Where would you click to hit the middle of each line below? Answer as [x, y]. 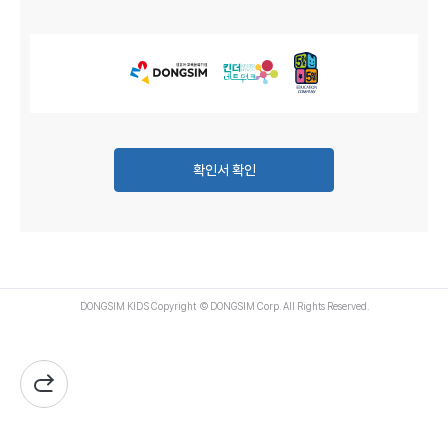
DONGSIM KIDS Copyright [139, 305]
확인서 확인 [224, 169]
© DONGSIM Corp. [240, 305]
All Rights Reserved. [324, 305]
